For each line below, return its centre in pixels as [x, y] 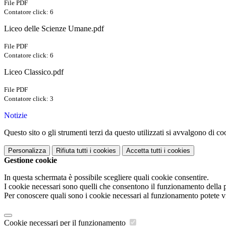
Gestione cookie [31, 160]
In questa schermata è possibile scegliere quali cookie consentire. [106, 178]
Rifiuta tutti [72, 151]
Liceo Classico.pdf [34, 72]
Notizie [16, 116]
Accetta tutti [144, 151]
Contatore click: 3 [29, 99]
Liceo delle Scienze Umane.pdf [54, 29]
